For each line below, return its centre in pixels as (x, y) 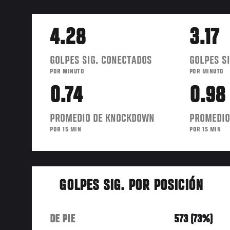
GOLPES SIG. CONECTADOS (101, 60)
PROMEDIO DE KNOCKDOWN (102, 118)
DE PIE (62, 219)
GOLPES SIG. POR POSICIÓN (131, 186)
